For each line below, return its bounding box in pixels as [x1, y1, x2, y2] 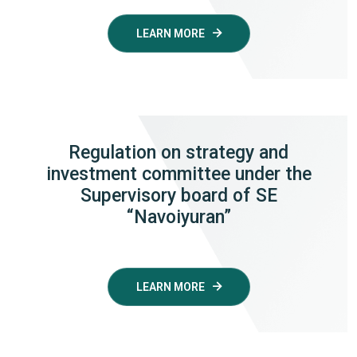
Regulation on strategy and [69, 141, 288, 163]
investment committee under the [45, 163, 312, 185]
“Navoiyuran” [126, 206, 231, 228]
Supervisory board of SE [80, 184, 277, 206]
